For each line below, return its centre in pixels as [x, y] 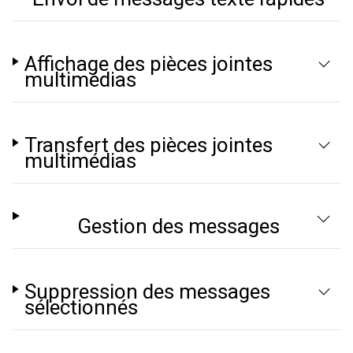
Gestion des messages [179, 226]
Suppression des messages [148, 292]
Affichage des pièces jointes [149, 64]
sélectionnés [82, 307]
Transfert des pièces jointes [149, 145]
